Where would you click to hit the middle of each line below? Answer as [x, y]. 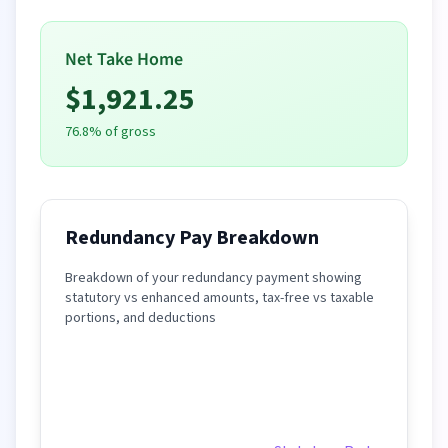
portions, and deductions [140, 318]
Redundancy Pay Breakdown [192, 238]
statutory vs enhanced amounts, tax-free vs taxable [219, 298]
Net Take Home [124, 59]
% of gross [122, 132]
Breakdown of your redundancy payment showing [213, 278]
